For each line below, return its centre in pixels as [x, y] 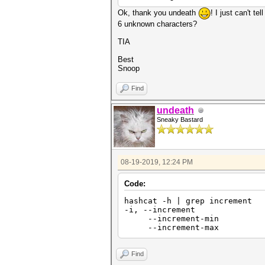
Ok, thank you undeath [158, 12]
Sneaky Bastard [180, 119]
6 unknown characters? [157, 24]
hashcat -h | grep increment [188, 201]
